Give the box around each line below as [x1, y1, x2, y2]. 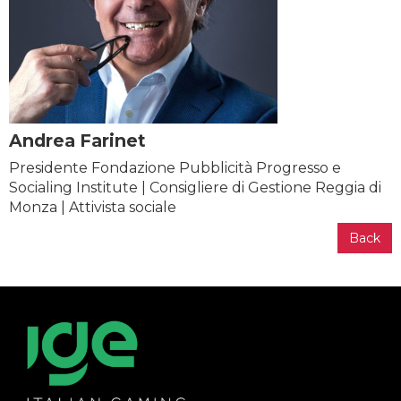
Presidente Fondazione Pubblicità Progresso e [9, 159, 341, 176]
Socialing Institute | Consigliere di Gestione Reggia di [9, 179, 381, 196]
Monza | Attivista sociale [9, 199, 176, 216]
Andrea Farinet [9, 130, 146, 151]
